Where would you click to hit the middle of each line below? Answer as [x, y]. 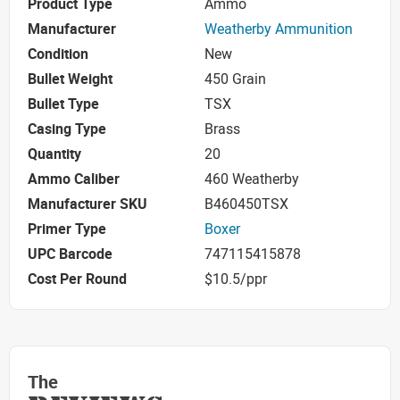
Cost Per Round [77, 279]
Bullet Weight [70, 79]
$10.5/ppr [236, 279]
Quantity [54, 154]
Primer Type [67, 229]
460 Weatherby [252, 179]
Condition [58, 54]
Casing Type [67, 129]
